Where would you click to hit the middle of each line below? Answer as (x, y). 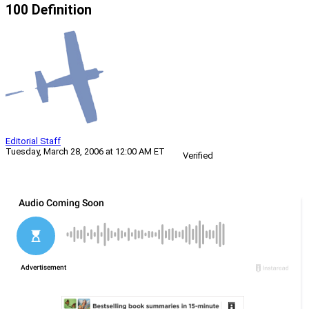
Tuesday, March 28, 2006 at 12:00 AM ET (85, 152)
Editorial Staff (33, 141)
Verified (198, 156)
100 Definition (49, 10)
